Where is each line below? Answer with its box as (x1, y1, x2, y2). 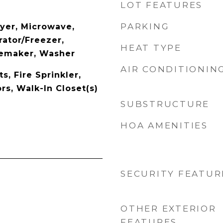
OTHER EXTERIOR (120, 204, 217, 214)
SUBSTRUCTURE (120, 99, 210, 109)
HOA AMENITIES (120, 120, 208, 130)
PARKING (120, 21, 170, 31)
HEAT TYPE (120, 43, 182, 53)
